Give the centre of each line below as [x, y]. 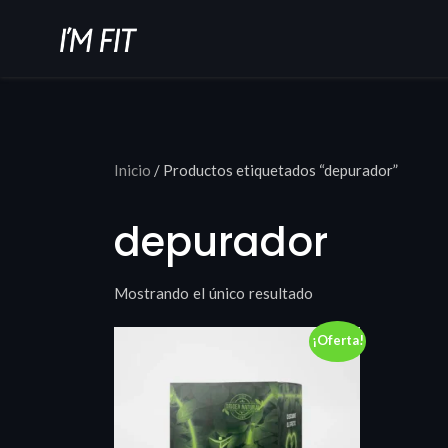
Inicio [132, 170]
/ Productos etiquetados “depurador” [274, 170]
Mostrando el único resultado [213, 293]
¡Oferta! [337, 340]
